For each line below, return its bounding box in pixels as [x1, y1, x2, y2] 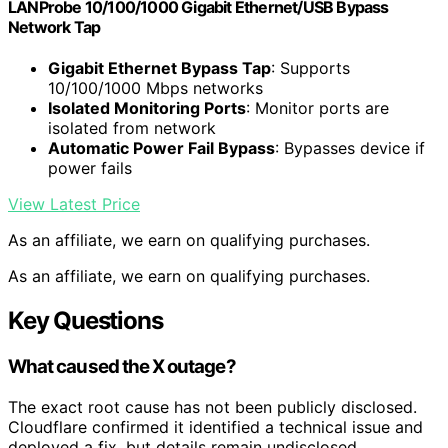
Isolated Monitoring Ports [48, 98, 246, 119]
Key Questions [8, 306, 163, 336]
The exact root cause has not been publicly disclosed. [8, 396, 417, 417]
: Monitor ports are [246, 98, 389, 119]
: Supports [271, 58, 350, 79]
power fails [48, 158, 132, 179]
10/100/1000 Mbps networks [48, 78, 263, 99]
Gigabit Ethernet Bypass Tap [48, 58, 271, 79]
